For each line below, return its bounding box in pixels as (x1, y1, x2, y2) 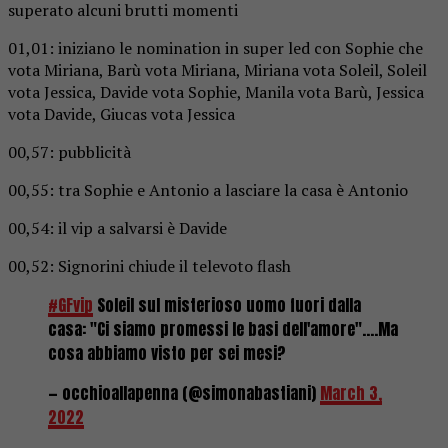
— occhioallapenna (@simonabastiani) (48, 380, 320, 405)
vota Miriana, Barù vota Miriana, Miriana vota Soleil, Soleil (8, 58, 427, 81)
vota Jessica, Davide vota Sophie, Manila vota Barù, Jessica (8, 80, 424, 103)
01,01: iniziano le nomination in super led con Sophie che (8, 36, 423, 59)
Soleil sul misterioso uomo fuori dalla (93, 292, 361, 317)
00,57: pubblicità (8, 140, 131, 163)
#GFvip (48, 292, 93, 317)
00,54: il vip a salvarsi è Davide (8, 216, 227, 239)
